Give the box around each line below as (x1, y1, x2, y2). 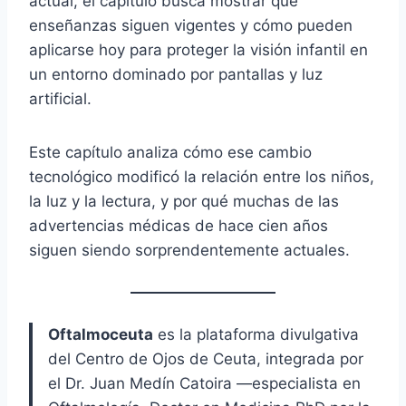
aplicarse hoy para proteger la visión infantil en (29, 41, 368, 60)
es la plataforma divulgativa (153, 325, 359, 344)
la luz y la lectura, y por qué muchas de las (29, 192, 339, 211)
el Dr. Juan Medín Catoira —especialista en (48, 374, 361, 393)
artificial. (29, 90, 92, 109)
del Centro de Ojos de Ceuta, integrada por (48, 350, 363, 369)
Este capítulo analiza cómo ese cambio (29, 143, 312, 162)
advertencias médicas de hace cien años (29, 217, 328, 236)
